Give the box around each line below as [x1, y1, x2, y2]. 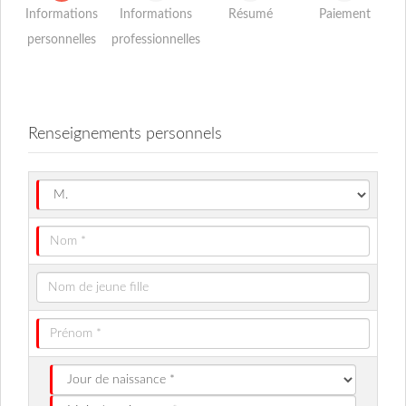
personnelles [27, 34, 96, 46]
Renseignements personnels [28, 126, 222, 142]
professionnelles [111, 34, 200, 46]
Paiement [318, 8, 371, 21]
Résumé [227, 8, 273, 21]
